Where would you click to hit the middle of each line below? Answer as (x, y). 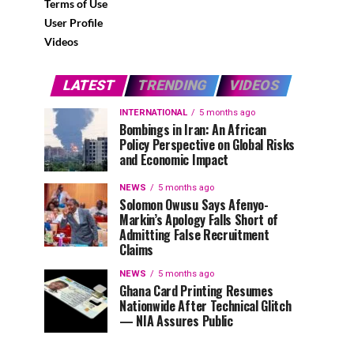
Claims (137, 250)
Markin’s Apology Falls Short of (199, 220)
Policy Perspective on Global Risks (207, 145)
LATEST (88, 85)
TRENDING (171, 85)
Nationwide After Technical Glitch (205, 306)
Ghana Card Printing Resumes (196, 291)
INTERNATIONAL (153, 113)
